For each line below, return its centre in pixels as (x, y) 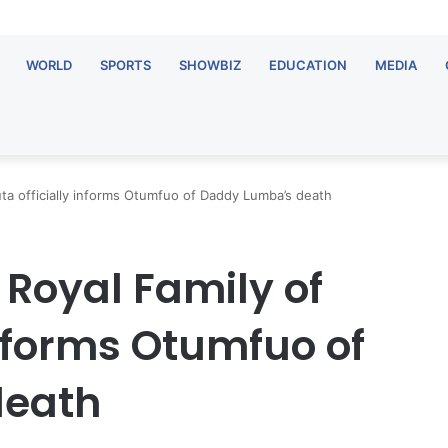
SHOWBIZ (210, 65)
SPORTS (125, 65)
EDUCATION (308, 65)
